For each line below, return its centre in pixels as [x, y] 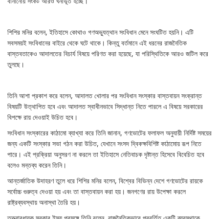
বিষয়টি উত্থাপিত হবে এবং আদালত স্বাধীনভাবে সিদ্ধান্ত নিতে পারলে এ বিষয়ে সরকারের [105, 107]
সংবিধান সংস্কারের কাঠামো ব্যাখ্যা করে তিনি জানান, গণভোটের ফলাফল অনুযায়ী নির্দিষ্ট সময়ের [109, 133]
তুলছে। [16, 65]
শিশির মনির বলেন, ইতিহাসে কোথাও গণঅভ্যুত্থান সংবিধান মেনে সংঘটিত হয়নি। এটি [100, 32]
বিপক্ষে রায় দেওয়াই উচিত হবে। [43, 117]
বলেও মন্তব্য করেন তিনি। [37, 165]
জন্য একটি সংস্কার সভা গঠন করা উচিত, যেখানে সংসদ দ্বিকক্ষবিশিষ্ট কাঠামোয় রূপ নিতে [104, 144]
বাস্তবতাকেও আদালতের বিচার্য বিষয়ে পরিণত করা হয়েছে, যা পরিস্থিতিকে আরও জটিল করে [108, 54]
